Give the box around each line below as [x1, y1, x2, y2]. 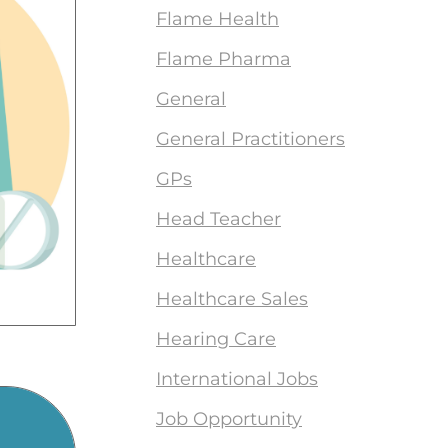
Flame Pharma [156, 48, 291, 70]
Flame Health [156, 8, 279, 30]
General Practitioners [156, 128, 345, 150]
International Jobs [156, 368, 318, 390]
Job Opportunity [156, 408, 302, 430]
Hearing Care [156, 328, 276, 350]
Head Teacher [156, 208, 281, 230]
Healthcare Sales [156, 288, 308, 310]
